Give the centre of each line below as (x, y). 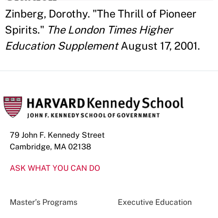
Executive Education (154, 202)
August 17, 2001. (159, 46)
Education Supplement (62, 46)
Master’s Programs (44, 202)
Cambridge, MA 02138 (50, 147)
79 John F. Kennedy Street (57, 135)
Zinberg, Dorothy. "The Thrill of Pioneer (101, 14)
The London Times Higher (110, 30)
